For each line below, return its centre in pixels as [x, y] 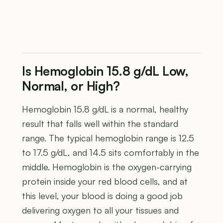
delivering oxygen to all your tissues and [100, 210]
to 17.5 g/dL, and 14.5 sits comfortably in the [111, 152]
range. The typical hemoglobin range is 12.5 [108, 138]
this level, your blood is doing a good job [102, 195]
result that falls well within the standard [100, 123]
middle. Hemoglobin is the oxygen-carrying [107, 167]
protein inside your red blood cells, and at [105, 181]
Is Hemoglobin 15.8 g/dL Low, [105, 71]
